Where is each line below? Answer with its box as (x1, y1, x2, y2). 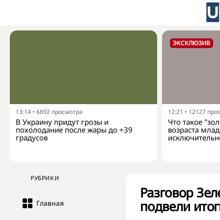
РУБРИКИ (30, 174, 59, 182)
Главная (36, 198, 64, 208)
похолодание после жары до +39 (16, 125, 133, 135)
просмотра (52, 108, 82, 116)
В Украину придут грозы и (16, 117, 109, 127)
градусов (16, 133, 48, 142)
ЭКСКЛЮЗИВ (173, 39, 210, 47)
